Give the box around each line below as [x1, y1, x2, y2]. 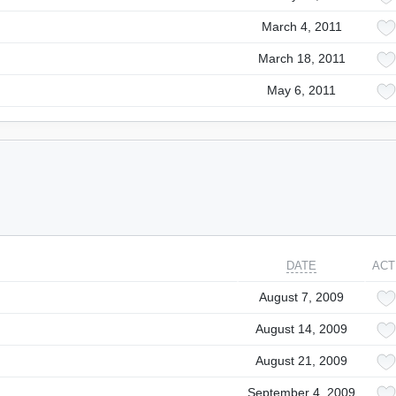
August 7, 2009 [259, 290, 344, 304]
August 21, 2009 [255, 354, 347, 368]
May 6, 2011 [267, 83, 336, 97]
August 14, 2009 [255, 322, 347, 336]
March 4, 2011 [261, 19, 342, 34]
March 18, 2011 [257, 51, 346, 65]
